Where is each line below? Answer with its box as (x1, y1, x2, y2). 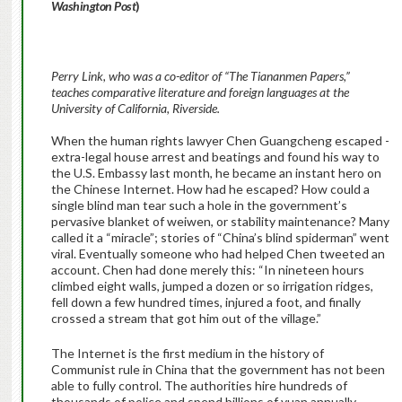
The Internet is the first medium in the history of (50, 345, 324, 362)
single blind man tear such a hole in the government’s (50, 197, 347, 214)
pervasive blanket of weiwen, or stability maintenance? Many (50, 214, 389, 230)
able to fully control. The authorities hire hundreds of (50, 378, 347, 394)
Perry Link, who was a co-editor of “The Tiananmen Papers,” (50, 68, 350, 84)
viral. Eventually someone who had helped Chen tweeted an (50, 246, 385, 262)
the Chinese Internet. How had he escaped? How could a (50, 181, 370, 197)
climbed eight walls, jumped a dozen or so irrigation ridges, (50, 278, 373, 294)
